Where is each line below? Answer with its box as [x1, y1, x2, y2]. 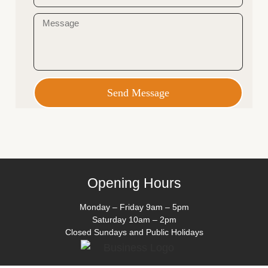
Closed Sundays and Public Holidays [65, 227, 203, 237]
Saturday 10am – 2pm [92, 215, 176, 225]
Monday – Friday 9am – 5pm [79, 202, 189, 212]
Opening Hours [87, 176, 181, 191]
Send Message [107, 87, 169, 99]
